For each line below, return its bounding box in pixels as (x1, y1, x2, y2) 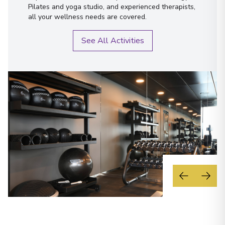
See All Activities (81, 35, 144, 46)
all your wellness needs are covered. (28, 12, 147, 22)
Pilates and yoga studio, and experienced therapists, (28, 2, 195, 12)
